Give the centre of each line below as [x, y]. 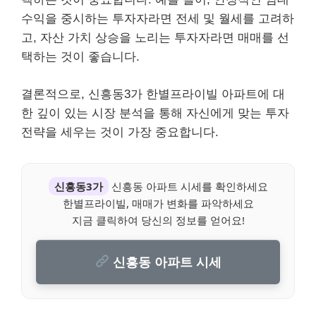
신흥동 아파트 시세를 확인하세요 [188, 186]
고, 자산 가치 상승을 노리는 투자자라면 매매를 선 [155, 38]
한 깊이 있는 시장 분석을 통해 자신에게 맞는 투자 [155, 113]
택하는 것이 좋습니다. [80, 57]
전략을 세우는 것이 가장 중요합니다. [120, 132]
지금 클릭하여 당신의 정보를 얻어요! [158, 220]
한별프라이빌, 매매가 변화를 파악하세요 [158, 203]
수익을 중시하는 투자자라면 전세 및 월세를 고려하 [158, 19]
